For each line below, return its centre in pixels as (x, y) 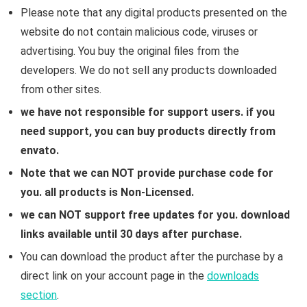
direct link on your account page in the (114, 275)
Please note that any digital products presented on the (154, 12)
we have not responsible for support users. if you (148, 112)
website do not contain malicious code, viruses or (139, 32)
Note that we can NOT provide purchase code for (147, 173)
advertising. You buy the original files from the (130, 51)
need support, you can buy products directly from (148, 131)
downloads (233, 275)
